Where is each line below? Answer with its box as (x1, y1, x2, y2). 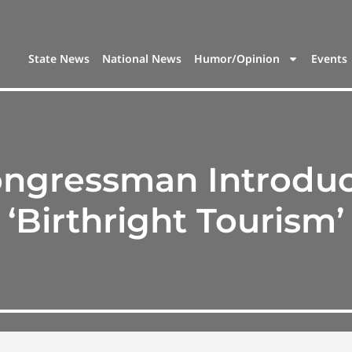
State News (28, 51, 90, 67)
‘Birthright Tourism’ (8, 200, 344, 241)
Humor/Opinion (194, 51, 280, 67)
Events (311, 51, 348, 67)
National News (102, 51, 182, 67)
